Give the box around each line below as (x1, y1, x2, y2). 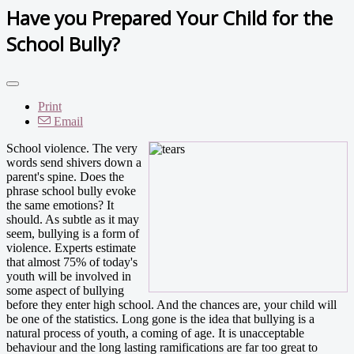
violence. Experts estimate (6, 240, 136, 254)
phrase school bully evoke (6, 183, 136, 198)
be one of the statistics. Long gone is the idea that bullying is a (6, 311, 314, 326)
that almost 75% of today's (6, 254, 137, 269)
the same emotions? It (6, 198, 114, 212)
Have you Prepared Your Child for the (6, 4, 333, 31)
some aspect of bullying (6, 283, 124, 297)
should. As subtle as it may (6, 212, 139, 226)
